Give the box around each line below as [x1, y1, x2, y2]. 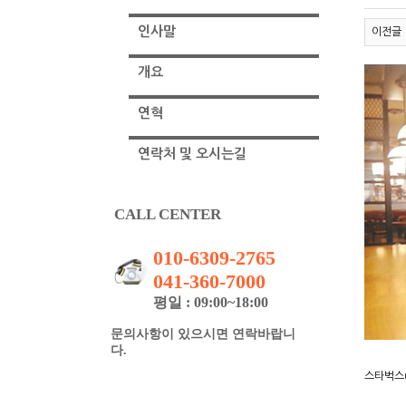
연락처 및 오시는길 [138, 147, 246, 160]
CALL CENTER [111, 206, 221, 223]
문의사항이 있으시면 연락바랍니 [111, 327, 295, 341]
